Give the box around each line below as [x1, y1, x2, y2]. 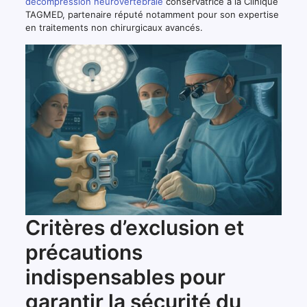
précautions [25, 240, 143, 265]
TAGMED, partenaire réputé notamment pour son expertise [25, 8, 279, 20]
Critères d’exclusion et [25, 215, 244, 241]
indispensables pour [25, 265, 225, 290]
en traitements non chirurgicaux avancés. [25, 21, 203, 33]
